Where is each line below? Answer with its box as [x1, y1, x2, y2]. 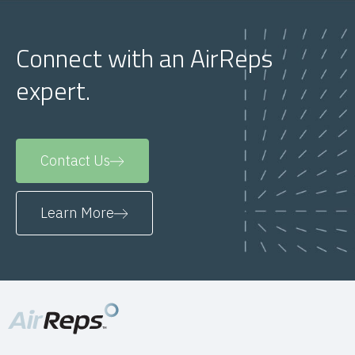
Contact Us [40, 151, 110, 170]
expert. [16, 71, 90, 110]
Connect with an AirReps [16, 39, 273, 78]
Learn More [40, 204, 114, 223]
